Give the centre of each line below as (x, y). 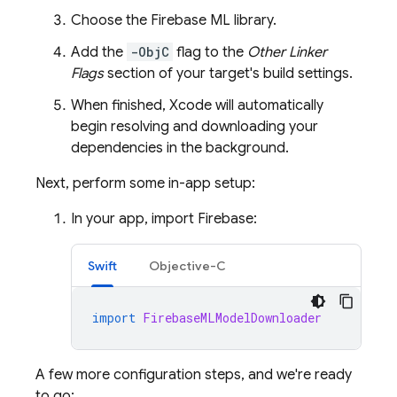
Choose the (111, 20)
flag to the (210, 52)
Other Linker (287, 52)
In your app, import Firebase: (164, 219)
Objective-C (187, 266)
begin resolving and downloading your (195, 127)
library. (253, 20)
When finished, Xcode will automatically (197, 105)
